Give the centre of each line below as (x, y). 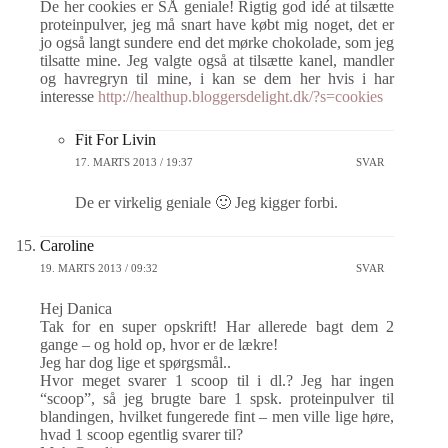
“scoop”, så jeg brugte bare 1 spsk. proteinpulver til (217, 398)
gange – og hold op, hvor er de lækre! (159, 344)
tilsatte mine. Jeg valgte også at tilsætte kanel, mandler (217, 60)
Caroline (67, 245)
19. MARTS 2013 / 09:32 (99, 267)
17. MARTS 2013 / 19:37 (134, 161)
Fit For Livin (115, 139)
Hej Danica (76, 308)
